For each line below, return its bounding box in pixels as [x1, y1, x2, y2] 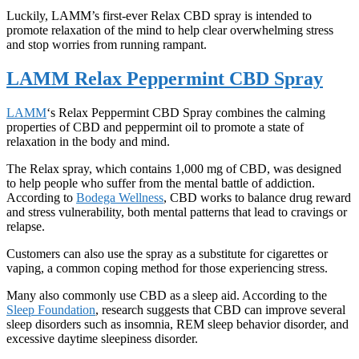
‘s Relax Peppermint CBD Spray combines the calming [46, 105, 325, 119]
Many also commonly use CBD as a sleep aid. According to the [6, 288, 327, 302]
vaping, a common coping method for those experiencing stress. [6, 260, 328, 275]
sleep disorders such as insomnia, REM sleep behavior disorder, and [6, 317, 349, 331]
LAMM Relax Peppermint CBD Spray [6, 67, 323, 89]
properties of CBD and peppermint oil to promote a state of [6, 119, 304, 134]
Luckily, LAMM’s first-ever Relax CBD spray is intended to [6, 8, 312, 22]
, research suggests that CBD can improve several [95, 302, 345, 317]
